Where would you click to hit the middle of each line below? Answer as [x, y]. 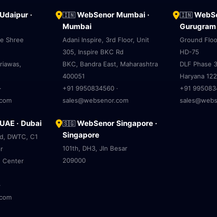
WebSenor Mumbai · [113, 15]
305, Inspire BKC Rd [93, 52]
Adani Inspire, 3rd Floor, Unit [106, 40]
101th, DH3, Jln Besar [95, 148]
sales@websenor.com [96, 100]
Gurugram [198, 26]
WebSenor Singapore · [116, 123]
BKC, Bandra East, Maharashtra [110, 64]
